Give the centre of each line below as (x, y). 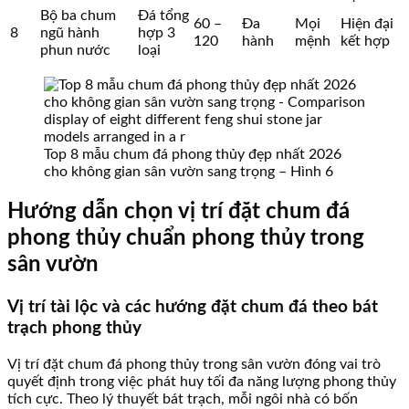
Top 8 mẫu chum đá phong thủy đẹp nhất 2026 (193, 155)
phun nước (75, 51)
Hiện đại (367, 24)
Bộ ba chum (78, 16)
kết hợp (365, 42)
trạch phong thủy (74, 328)
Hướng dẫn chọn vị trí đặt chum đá (178, 211)
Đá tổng (163, 16)
